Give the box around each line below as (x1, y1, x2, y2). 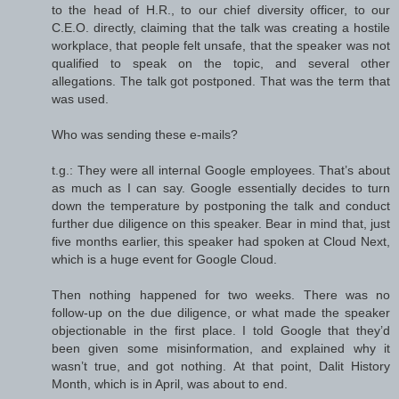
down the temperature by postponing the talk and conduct (52, 199, 390, 214)
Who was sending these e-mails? (52, 127, 238, 142)
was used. (52, 92, 109, 107)
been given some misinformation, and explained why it (52, 341, 390, 356)
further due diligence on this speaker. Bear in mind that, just (52, 216, 390, 232)
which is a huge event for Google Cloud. (52, 252, 277, 267)
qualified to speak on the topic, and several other (52, 56, 390, 71)
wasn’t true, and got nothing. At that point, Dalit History (52, 359, 390, 374)
